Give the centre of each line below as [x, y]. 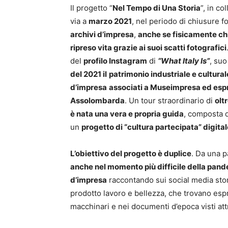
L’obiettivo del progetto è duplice [131, 153]
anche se [154, 34]
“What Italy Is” [184, 61]
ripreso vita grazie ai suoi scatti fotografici [148, 48]
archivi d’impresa [102, 34]
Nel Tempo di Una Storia [156, 8]
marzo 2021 [110, 21]
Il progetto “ [91, 8]
